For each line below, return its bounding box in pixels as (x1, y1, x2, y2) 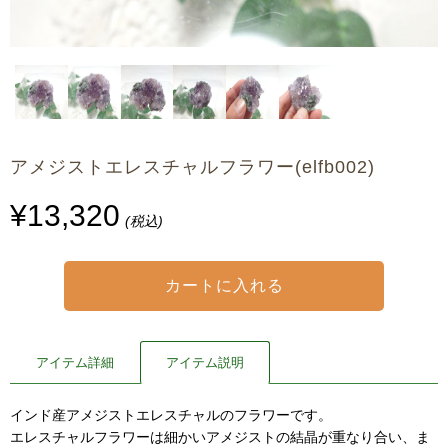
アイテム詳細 (36, 355, 114, 371)
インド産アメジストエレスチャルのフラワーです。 (10, 407, 332, 424)
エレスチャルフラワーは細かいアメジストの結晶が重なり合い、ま (10, 429, 430, 446)
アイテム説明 (166, 355, 244, 371)
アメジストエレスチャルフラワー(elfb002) (10, 157, 375, 178)
